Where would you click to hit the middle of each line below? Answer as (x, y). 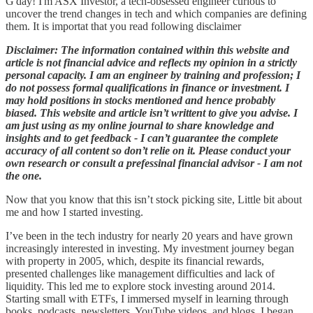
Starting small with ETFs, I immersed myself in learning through (147, 298)
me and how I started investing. (74, 212)
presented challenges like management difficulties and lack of (140, 273)
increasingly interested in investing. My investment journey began (150, 248)
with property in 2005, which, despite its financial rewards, (135, 261)
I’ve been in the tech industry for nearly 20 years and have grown (149, 235)
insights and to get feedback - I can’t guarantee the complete (142, 138)
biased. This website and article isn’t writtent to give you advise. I (152, 112)
